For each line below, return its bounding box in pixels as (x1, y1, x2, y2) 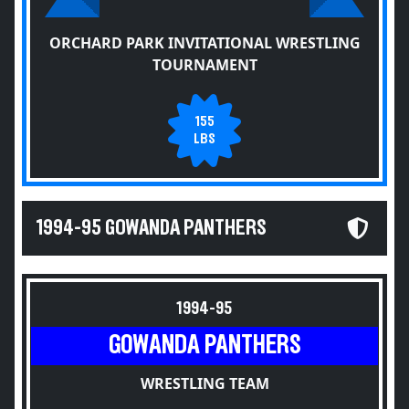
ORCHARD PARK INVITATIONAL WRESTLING (48, 33, 361, 53)
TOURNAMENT (152, 55, 257, 75)
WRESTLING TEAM (140, 373, 269, 393)
